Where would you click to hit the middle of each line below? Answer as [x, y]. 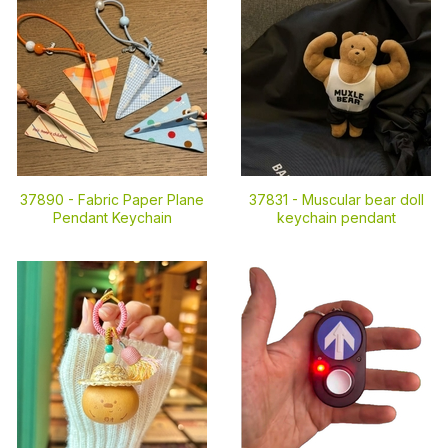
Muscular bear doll [362, 199]
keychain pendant [336, 217]
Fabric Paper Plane [141, 199]
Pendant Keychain [112, 217]
